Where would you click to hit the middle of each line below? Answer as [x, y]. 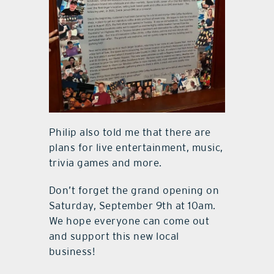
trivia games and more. [105, 163]
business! [72, 251]
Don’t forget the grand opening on [134, 190]
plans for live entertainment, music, [136, 147]
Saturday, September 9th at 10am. [132, 206]
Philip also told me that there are [130, 132]
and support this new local [114, 236]
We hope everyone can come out [129, 221]
